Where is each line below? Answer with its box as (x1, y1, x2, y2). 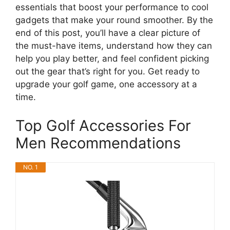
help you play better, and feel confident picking (15, 53, 209, 64)
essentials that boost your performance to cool (15, 2, 208, 12)
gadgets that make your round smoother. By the (15, 15, 213, 25)
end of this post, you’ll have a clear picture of (15, 28, 200, 38)
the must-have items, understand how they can (15, 41, 212, 51)
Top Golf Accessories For (15, 116, 191, 135)
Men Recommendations (15, 133, 181, 152)
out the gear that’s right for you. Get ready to (15, 66, 200, 76)
